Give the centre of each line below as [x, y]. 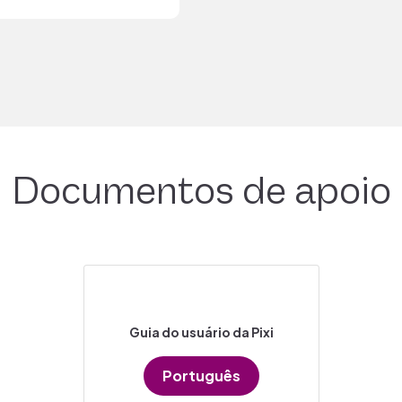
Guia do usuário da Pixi [201, 332]
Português [201, 376]
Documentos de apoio [201, 192]
